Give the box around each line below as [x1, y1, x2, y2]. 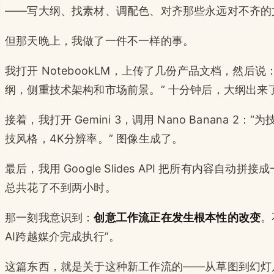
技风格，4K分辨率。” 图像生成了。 [5, 131, 183, 145]
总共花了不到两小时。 [5, 180, 116, 194]
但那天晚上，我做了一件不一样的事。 [5, 34, 194, 47]
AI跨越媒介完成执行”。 [5, 229, 120, 243]
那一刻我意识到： [5, 210, 94, 224]
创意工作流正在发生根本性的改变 [94, 210, 261, 224]
